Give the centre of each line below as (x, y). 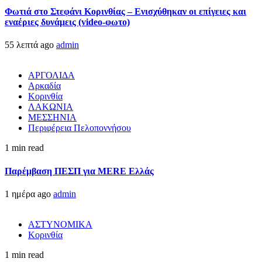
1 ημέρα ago (29, 194)
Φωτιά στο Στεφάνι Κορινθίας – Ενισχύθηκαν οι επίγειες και (125, 12)
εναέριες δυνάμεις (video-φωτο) (67, 22)
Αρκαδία (44, 86)
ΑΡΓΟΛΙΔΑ (51, 75)
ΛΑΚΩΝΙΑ (51, 107)
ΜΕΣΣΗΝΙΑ (52, 118)
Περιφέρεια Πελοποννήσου (80, 128)
